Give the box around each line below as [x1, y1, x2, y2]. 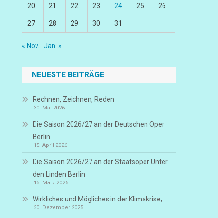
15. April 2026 [34, 142, 68, 148]
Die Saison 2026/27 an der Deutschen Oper [33, 120, 165, 128]
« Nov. [22, 42, 40, 50]
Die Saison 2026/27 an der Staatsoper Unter [33, 158, 168, 165]
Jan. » [44, 42, 62, 50]
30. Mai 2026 [34, 105, 65, 111]
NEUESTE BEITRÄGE [32, 70, 105, 79]
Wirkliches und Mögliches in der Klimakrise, [33, 195, 163, 203]
